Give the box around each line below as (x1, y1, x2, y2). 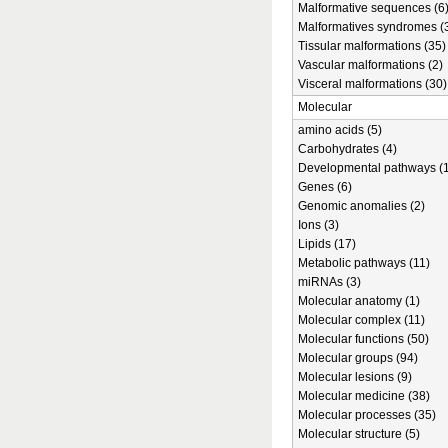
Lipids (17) (298, 237, 356, 251)
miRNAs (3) (298, 275, 361, 289)
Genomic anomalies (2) (298, 199, 425, 213)
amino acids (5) (298, 123, 382, 137)
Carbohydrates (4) (298, 142, 397, 156)
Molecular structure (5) (298, 427, 420, 441)
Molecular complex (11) (298, 313, 425, 327)
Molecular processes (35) (298, 408, 436, 422)
